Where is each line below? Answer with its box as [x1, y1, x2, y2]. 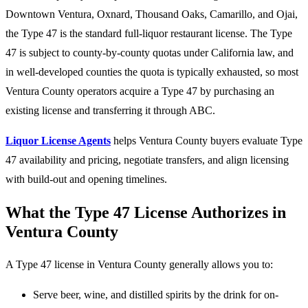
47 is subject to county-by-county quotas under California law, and [5, 47, 294, 59]
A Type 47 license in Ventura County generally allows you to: [5, 258, 273, 271]
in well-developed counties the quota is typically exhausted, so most [5, 66, 298, 78]
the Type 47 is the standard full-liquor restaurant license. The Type [5, 27, 292, 40]
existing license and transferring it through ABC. [5, 104, 215, 117]
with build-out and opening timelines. [5, 173, 167, 186]
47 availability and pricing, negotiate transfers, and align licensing [5, 154, 289, 166]
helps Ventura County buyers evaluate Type [111, 135, 302, 147]
